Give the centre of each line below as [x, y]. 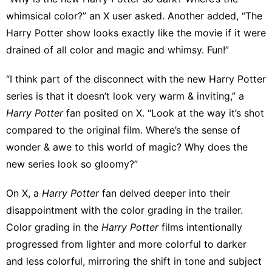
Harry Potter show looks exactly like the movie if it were [136, 32]
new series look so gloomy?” [72, 164]
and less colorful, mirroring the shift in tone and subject [134, 261]
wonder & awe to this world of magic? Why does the [127, 147]
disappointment [42, 210]
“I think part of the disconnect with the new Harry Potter [136, 79]
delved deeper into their [175, 193]
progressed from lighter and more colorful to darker [126, 244]
